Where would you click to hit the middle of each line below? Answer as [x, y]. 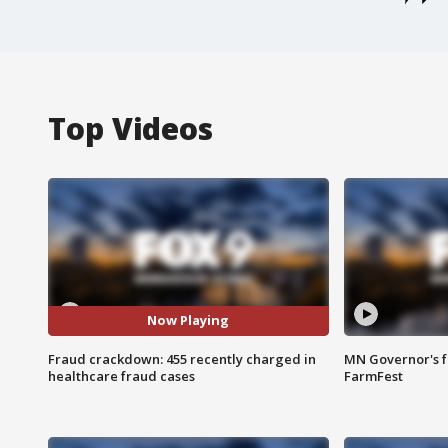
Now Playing [188, 320]
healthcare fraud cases [121, 375]
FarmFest [373, 375]
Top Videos [130, 128]
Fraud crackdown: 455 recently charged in [182, 358]
